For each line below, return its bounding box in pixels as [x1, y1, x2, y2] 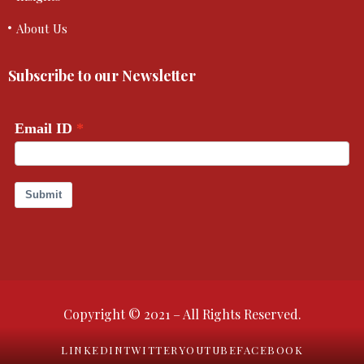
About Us [16, 20, 67, 37]
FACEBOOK [236, 343, 303, 357]
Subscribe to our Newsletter [8, 66, 196, 85]
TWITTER [123, 343, 179, 357]
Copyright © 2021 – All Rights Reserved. [63, 305, 301, 323]
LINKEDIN [61, 343, 123, 357]
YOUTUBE [178, 343, 236, 357]
